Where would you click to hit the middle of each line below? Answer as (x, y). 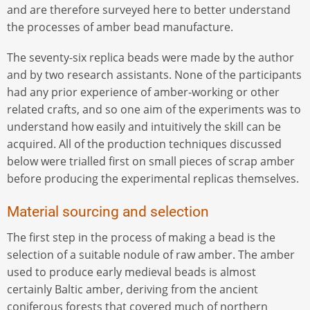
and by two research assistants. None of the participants (154, 74)
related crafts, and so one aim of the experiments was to (154, 109)
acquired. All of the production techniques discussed (144, 144)
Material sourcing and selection (108, 212)
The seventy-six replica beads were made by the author (151, 57)
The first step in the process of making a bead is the (141, 238)
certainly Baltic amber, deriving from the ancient (133, 290)
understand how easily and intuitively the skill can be (144, 126)
